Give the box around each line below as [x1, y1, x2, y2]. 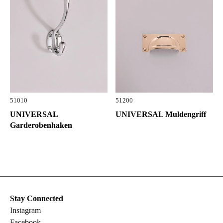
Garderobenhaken [10, 121, 72, 130]
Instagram [10, 206, 41, 215]
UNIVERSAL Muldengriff [115, 110, 206, 119]
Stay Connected [10, 194, 63, 203]
